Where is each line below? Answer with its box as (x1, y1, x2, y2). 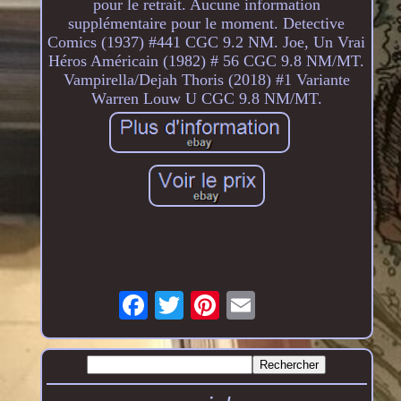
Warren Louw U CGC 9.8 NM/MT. (90, 90, 322, 108)
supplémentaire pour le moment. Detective (68, 14, 346, 33)
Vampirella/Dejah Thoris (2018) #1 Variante (63, 71, 350, 90)
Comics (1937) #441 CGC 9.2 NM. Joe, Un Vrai (47, 33, 366, 52)
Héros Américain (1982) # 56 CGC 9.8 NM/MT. (48, 52, 365, 71)
